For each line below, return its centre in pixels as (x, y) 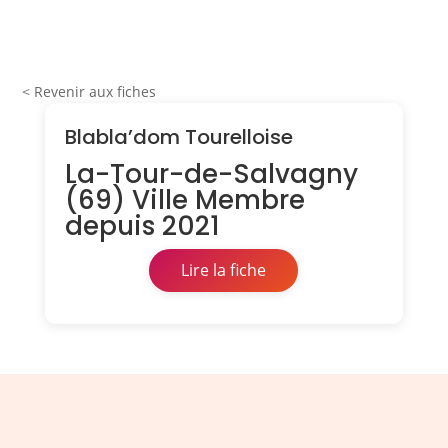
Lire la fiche (224, 270)
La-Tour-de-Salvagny (211, 174)
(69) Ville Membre (184, 200)
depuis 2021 (142, 226)
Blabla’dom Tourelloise (178, 137)
